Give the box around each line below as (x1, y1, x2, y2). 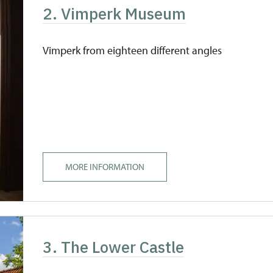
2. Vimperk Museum (43, 3, 186, 24)
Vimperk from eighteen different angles (43, 43, 222, 57)
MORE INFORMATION (65, 161, 145, 172)
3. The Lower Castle (43, 236, 185, 257)
